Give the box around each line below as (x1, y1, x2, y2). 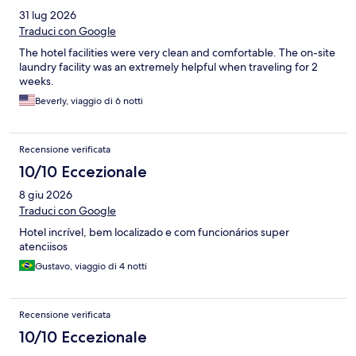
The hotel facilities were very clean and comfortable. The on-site (19, 45, 335, 60)
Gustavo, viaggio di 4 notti (35, 260, 147, 273)
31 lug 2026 (19, 8, 76, 23)
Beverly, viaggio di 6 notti (35, 95, 143, 108)
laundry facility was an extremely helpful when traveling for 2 (19, 60, 318, 75)
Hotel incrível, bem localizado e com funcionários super (19, 225, 289, 240)
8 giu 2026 (19, 188, 72, 203)
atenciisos (19, 239, 68, 254)
